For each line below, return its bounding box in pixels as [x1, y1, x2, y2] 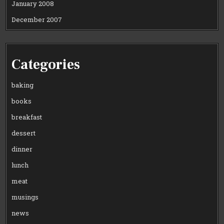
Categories [11, 55, 80, 74]
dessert [11, 128, 36, 138]
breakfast [11, 112, 42, 122]
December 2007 [11, 15, 62, 24]
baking [11, 80, 34, 90]
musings [11, 192, 39, 202]
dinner [11, 144, 33, 154]
